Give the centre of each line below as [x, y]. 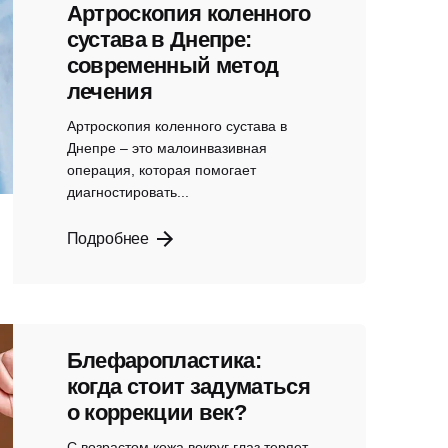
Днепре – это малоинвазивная [166, 147]
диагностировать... [127, 191]
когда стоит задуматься [188, 387]
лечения [109, 92]
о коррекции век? [156, 413]
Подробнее [108, 238]
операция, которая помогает [161, 169]
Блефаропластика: [164, 361]
